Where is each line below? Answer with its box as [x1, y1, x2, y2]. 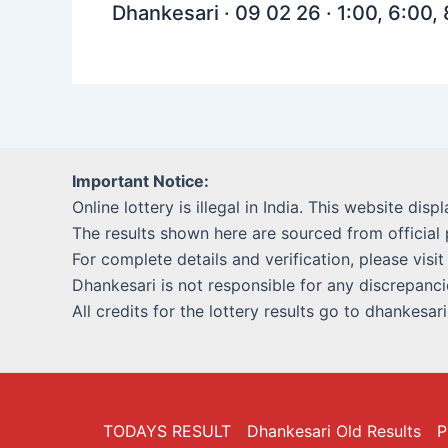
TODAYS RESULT [103, 421, 231, 441]
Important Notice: [72, 171, 209, 191]
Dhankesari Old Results [247, 421, 421, 441]
